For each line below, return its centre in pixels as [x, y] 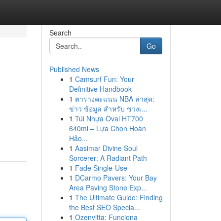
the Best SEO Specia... [104, 207]
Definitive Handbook [100, 89]
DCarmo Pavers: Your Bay [116, 178]
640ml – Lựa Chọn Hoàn [107, 128]
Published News [74, 69]
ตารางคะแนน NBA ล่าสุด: [114, 99]
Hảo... [78, 138]
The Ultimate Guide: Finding [119, 197]
